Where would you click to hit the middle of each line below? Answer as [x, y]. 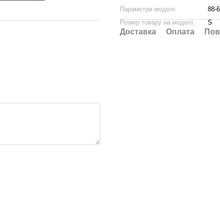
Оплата [180, 32]
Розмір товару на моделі [156, 22]
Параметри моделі [147, 9]
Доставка [138, 32]
